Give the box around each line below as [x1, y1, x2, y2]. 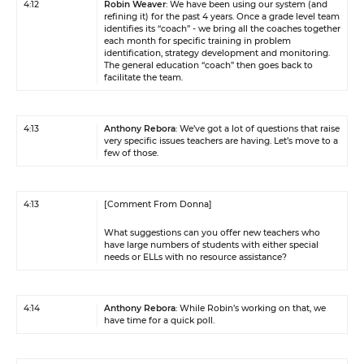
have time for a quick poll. [104, 315, 214, 326]
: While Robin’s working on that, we [175, 303, 326, 314]
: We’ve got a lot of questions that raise [175, 123, 340, 134]
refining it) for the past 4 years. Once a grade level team [104, 11, 340, 22]
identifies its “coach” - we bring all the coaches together [104, 24, 340, 34]
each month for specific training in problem [104, 36, 291, 46]
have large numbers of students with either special [104, 240, 318, 250]
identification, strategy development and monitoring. [104, 48, 330, 58]
